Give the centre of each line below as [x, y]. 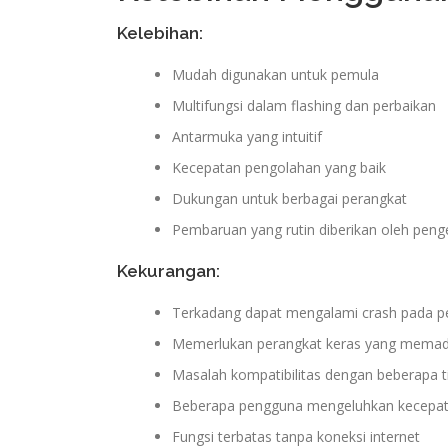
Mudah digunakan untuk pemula [275, 74]
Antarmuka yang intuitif [247, 136]
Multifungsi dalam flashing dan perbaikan [304, 105]
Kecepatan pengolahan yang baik [279, 167]
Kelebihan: [160, 32]
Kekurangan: [168, 270]
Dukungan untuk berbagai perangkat [289, 198]
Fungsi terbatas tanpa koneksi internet [296, 436]
